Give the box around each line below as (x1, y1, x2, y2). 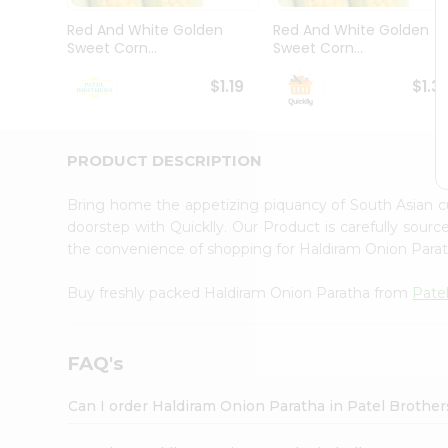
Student (20, 55, 73, 74)
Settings (20, 272, 88, 295)
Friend (20, 187, 60, 206)
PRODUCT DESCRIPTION (67, 150, 263, 170)
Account (20, 210, 89, 233)
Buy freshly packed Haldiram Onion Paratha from (67, 283, 413, 302)
